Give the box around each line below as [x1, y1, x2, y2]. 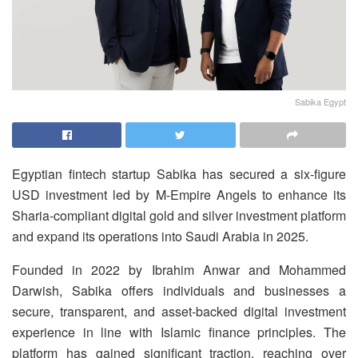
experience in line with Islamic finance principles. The [12, 323, 346, 342]
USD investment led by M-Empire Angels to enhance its [12, 185, 346, 205]
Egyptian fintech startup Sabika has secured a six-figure [12, 165, 346, 184]
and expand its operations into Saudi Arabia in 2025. [12, 227, 308, 246]
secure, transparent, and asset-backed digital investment [12, 302, 346, 321]
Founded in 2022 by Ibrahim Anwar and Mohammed [12, 261, 346, 280]
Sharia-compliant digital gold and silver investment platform [12, 206, 346, 225]
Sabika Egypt [295, 95, 346, 109]
